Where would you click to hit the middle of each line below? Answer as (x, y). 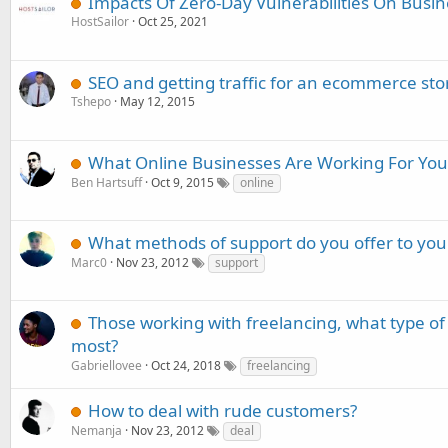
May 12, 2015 (157, 101)
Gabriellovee (106, 365)
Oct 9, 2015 (182, 182)
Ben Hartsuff (106, 182)
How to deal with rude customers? (222, 410)
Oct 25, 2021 (173, 21)
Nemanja (96, 430)
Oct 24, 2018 (186, 365)
